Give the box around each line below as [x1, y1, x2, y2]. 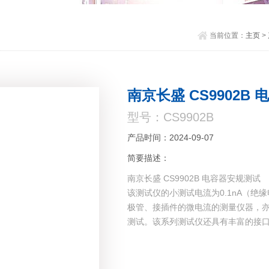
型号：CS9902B [127, 110, 214, 124]
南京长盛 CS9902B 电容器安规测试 [127, 174, 261, 184]
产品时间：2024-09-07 [127, 133, 214, 143]
